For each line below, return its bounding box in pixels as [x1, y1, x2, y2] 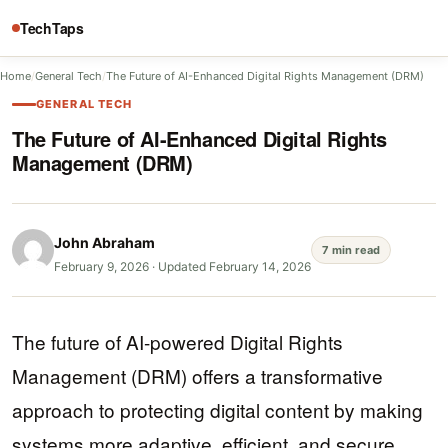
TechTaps [20, 17, 84, 38]
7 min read [322, 243, 380, 257]
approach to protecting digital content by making [12, 396, 423, 423]
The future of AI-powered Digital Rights [12, 328, 343, 355]
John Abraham [54, 234, 155, 251]
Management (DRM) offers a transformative [12, 362, 383, 389]
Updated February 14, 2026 [158, 259, 311, 274]
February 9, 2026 [54, 259, 149, 274]
